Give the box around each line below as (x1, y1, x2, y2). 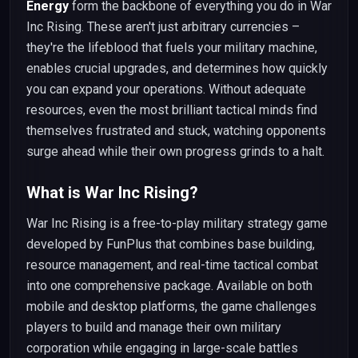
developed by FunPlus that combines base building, (26, 237, 315, 252)
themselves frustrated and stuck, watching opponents (26, 123, 326, 138)
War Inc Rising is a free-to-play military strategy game (26, 216, 328, 231)
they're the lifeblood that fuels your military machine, (26, 40, 317, 55)
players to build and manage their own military (26, 320, 281, 335)
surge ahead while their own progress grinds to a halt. (26, 144, 324, 159)
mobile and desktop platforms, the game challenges (26, 299, 316, 314)
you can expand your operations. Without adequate (26, 82, 306, 97)
